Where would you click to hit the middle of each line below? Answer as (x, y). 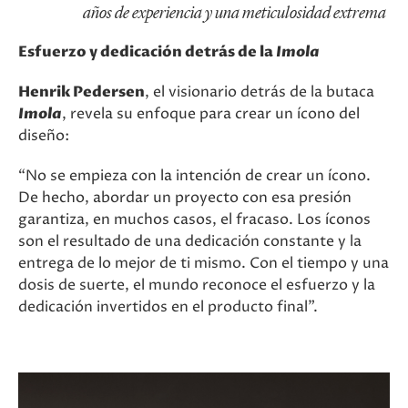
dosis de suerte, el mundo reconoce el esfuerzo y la (197, 286)
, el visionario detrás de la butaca (260, 92)
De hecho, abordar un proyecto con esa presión (185, 198)
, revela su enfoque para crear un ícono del (211, 114)
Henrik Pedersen (82, 92)
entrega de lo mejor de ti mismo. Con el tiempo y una (204, 264)
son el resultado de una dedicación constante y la (190, 242)
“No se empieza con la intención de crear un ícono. (194, 176)
